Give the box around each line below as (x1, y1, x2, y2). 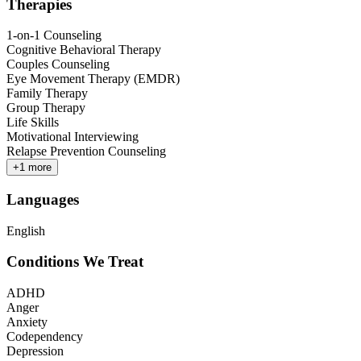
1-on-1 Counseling (6, 28, 102, 43)
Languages (6, 191, 79, 209)
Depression (6, 344, 64, 359)
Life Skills (6, 115, 59, 130)
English (6, 223, 45, 238)
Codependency (6, 330, 83, 344)
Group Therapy (6, 101, 85, 115)
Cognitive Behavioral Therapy (6, 43, 161, 57)
